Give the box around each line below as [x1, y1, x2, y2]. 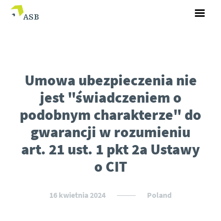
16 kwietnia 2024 [49, 190, 107, 200]
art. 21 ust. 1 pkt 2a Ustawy [21, 140, 200, 158]
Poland [147, 190, 172, 200]
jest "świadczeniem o [39, 88, 182, 107]
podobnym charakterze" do [20, 105, 201, 124]
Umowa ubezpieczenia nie [24, 71, 197, 89]
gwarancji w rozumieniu [31, 122, 190, 141]
